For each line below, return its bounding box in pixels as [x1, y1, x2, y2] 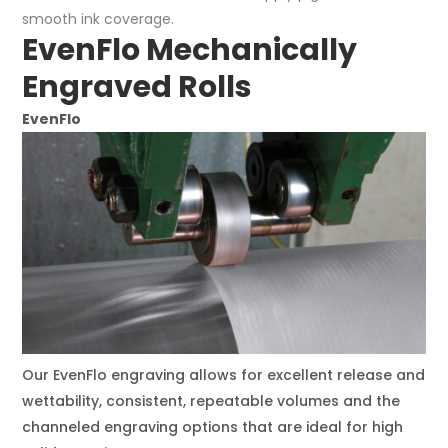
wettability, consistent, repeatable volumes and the [21, 391, 400, 412]
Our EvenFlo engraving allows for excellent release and [21, 365, 425, 386]
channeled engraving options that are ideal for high [21, 417, 403, 438]
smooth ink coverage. [21, 9, 174, 29]
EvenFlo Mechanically [21, 29, 357, 71]
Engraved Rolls [21, 66, 252, 108]
